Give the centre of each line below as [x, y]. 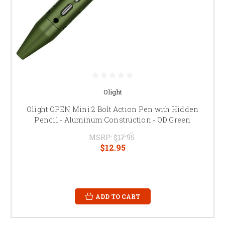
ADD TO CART [118, 196]
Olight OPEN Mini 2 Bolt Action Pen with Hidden [113, 109]
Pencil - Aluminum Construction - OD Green [113, 120]
